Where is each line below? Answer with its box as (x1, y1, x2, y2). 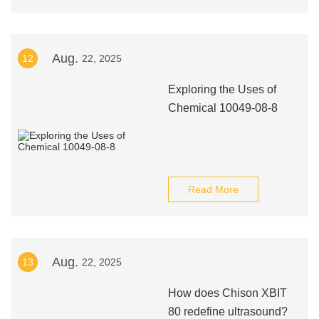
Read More (187, 184, 239, 195)
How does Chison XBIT (167, 287, 287, 299)
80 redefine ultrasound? (167, 305, 288, 318)
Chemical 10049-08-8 (167, 102, 278, 114)
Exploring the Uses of (167, 83, 276, 95)
